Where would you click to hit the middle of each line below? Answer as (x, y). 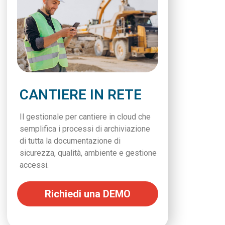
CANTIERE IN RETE (81, 94)
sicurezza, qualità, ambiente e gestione (88, 153)
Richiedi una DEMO (88, 194)
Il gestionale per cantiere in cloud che (85, 117)
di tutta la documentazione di (70, 141)
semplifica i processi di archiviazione (85, 129)
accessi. (34, 165)
